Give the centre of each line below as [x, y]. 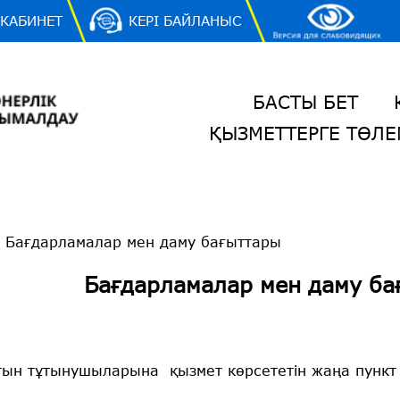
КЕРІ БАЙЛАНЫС [185, 21]
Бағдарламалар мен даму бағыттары [143, 242]
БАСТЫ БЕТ [305, 101]
